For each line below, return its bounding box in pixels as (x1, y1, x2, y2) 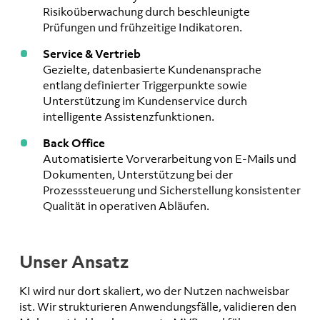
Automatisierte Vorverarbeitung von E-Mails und (43, 151, 296, 166)
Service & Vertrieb (43, 46, 141, 61)
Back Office (43, 136, 105, 151)
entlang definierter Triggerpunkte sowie (43, 78, 247, 93)
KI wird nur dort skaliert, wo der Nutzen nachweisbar (19, 283, 289, 298)
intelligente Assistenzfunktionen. (43, 109, 214, 124)
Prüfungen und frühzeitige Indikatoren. (43, 20, 242, 35)
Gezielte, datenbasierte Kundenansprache (43, 62, 261, 77)
